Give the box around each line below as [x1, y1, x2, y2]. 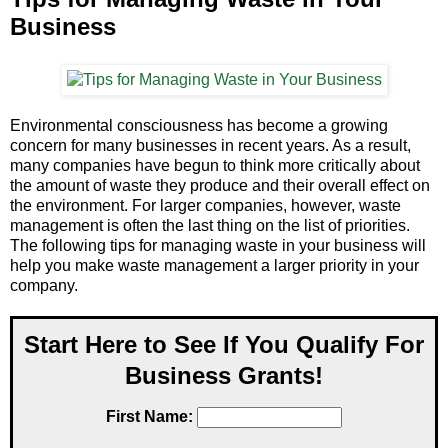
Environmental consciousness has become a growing [10, 117, 388, 135]
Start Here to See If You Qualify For [24, 331, 424, 359]
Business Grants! [125, 362, 323, 390]
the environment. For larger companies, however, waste [10, 197, 401, 215]
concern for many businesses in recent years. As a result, [10, 137, 411, 155]
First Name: [106, 408, 193, 426]
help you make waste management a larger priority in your [10, 257, 419, 275]
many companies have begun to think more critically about [10, 157, 420, 175]
